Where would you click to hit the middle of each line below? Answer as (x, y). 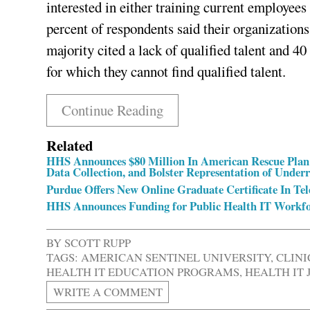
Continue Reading (112, 110)
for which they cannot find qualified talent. (166, 72)
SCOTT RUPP (98, 243)
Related (70, 146)
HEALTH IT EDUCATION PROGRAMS (143, 272)
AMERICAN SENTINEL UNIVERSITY (176, 257)
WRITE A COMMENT (108, 292)
